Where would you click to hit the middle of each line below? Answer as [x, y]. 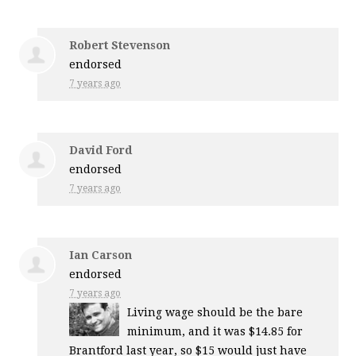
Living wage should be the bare [215, 313]
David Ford [101, 151]
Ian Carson [101, 255]
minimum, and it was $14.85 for [215, 332]
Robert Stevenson [120, 46]
